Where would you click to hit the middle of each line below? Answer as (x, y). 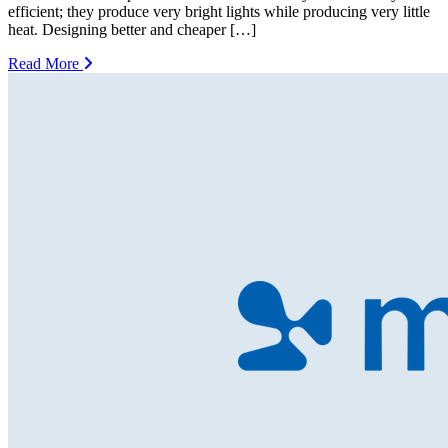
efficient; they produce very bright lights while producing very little (219, 11)
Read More (45, 63)
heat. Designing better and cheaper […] (132, 29)
